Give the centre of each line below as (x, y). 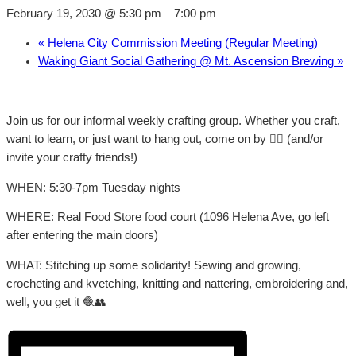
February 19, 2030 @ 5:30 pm (84, 13)
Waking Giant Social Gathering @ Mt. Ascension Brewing (188, 62)
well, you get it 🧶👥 (56, 302)
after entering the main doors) (82, 236)
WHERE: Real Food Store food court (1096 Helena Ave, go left (168, 217)
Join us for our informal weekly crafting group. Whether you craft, (173, 121)
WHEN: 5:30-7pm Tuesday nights (93, 187)
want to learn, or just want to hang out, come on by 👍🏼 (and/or (165, 139)
